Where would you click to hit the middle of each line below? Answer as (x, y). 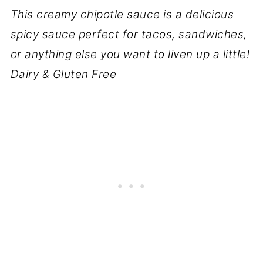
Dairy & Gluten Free (63, 74)
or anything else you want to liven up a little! (130, 54)
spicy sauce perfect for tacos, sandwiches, (129, 34)
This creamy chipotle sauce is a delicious (122, 14)
